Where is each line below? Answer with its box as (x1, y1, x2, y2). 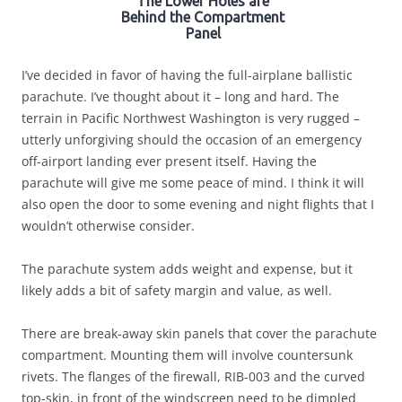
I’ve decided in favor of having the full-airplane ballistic (22, 66, 353, 84)
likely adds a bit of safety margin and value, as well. (22, 282, 332, 300)
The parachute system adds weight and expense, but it (22, 260, 353, 278)
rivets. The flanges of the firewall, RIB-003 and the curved (22, 368, 365, 386)
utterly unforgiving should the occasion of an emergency (22, 131, 362, 149)
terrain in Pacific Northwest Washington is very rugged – (22, 109, 360, 127)
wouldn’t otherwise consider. (22, 217, 195, 235)
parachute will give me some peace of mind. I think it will (22, 174, 364, 192)
